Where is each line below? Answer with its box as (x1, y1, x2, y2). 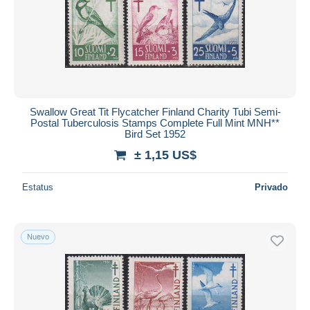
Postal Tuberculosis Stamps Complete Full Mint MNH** (30, 116, 280, 129)
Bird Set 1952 (125, 127, 185, 140)
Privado (255, 181, 288, 192)
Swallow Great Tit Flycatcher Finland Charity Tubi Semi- (29, 105, 281, 118)
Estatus (22, 181, 53, 192)
